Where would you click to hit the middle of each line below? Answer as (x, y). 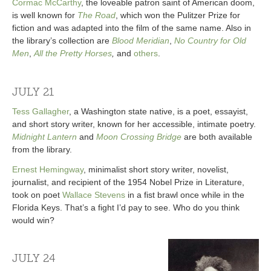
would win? (33, 220)
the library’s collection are (62, 41)
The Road (96, 15)
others (146, 54)
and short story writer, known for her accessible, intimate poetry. (134, 124)
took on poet (37, 194)
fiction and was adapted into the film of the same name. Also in (132, 28)
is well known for (45, 15)
